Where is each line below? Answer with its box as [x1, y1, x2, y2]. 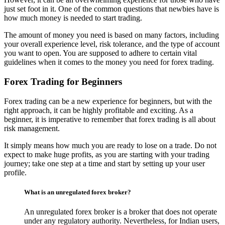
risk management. [4, 124, 60, 133]
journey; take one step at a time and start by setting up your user [4, 159, 205, 168]
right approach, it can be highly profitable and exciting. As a [4, 105, 193, 115]
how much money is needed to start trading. [4, 14, 142, 23]
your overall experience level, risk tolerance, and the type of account [4, 40, 219, 49]
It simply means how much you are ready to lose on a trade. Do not [4, 141, 216, 150]
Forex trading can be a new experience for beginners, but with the [4, 96, 212, 105]
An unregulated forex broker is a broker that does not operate [24, 207, 217, 216]
